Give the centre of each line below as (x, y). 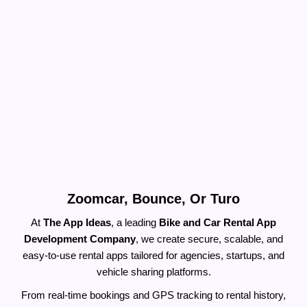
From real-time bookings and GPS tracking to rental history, (153, 295)
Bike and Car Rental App (218, 223)
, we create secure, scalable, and (209, 239)
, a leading (135, 223)
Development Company (80, 239)
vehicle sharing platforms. (153, 272)
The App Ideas (77, 223)
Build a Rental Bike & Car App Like (153, 181)
